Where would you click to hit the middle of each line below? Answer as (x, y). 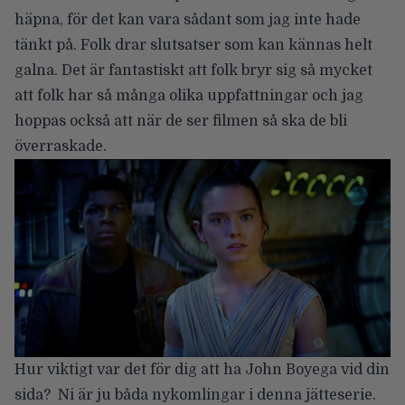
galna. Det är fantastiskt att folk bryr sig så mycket (193, 70)
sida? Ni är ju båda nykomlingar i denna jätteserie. (195, 395)
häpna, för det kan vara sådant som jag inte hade (188, 19)
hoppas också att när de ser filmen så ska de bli (181, 121)
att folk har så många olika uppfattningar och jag (189, 95)
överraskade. (70, 146)
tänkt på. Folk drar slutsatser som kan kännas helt (193, 45)
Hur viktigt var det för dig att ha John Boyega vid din (202, 369)
